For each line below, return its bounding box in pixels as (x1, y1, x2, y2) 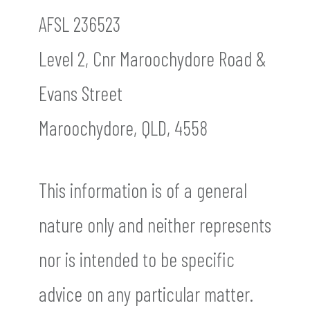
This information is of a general (39, 178, 247, 203)
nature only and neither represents (39, 212, 271, 237)
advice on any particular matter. (39, 282, 253, 307)
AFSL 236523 (39, 12, 120, 37)
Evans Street (39, 81, 122, 106)
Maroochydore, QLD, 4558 (39, 116, 208, 140)
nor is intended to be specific (39, 247, 235, 272)
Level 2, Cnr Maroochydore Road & (39, 46, 266, 71)
